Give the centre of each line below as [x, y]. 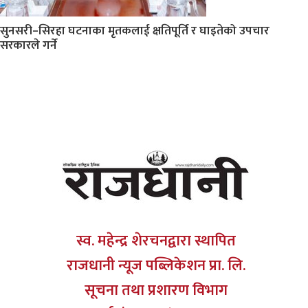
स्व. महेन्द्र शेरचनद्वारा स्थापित [156, 241]
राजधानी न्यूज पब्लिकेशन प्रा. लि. [156, 266]
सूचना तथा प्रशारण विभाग [156, 290]
